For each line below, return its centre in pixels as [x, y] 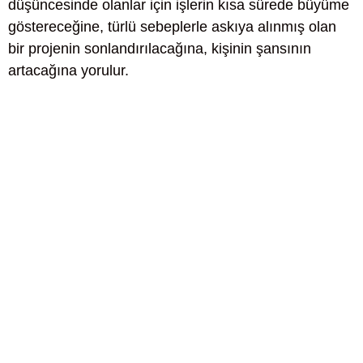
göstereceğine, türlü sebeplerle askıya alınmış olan [172, 27]
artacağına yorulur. [68, 70]
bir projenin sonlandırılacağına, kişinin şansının [160, 49]
